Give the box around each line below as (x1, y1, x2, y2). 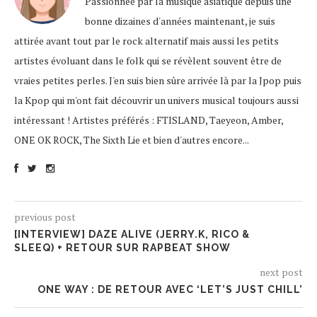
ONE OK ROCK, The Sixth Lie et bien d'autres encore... (14, 133, 249, 146)
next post (260, 265, 303, 279)
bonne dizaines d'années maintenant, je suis (85, 14, 275, 28)
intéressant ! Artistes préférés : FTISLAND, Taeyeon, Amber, (14, 113, 283, 127)
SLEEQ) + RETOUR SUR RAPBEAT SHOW (14, 242, 231, 253)
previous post (14, 210, 76, 224)
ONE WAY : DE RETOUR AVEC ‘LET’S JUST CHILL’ (38, 284, 303, 295)
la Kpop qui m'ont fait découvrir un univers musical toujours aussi (14, 93, 299, 107)
